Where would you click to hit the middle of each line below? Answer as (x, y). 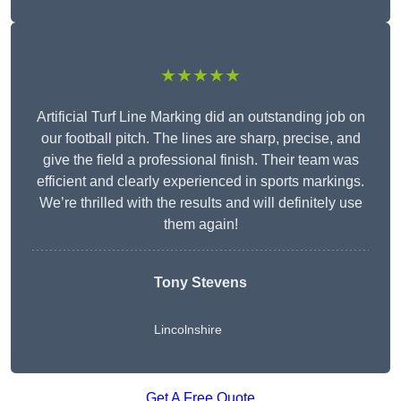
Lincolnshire (188, 330)
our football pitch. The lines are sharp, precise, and (200, 139)
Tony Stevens (200, 283)
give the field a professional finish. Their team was (200, 160)
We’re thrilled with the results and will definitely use (200, 203)
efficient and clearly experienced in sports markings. (200, 182)
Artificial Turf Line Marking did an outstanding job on (200, 117)
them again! (200, 225)
